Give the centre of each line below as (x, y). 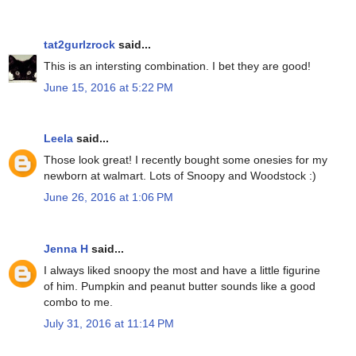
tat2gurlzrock (79, 44)
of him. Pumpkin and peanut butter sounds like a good (180, 286)
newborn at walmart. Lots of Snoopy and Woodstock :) (180, 176)
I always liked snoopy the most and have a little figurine (182, 270)
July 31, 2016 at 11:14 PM (109, 324)
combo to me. (78, 302)
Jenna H (66, 248)
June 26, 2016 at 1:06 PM (108, 197)
